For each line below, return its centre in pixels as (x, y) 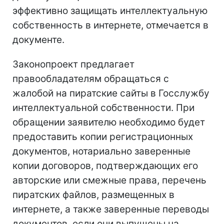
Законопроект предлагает (73, 64)
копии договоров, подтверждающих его (105, 165)
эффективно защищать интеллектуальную (110, 10)
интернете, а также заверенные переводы (111, 209)
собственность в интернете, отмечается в (110, 25)
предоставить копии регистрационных (103, 136)
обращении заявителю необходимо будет (109, 122)
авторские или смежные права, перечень (109, 180)
